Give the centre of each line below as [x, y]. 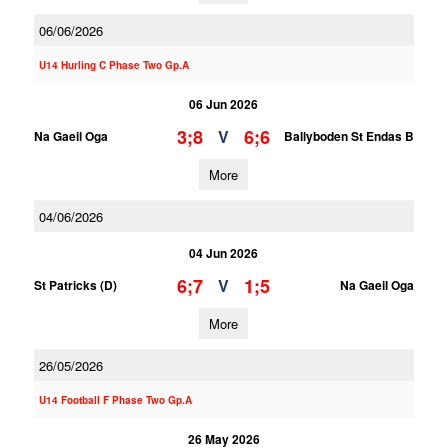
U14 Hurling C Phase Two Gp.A [113, 65]
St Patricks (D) [75, 285]
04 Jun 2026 [224, 253]
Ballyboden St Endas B [348, 136]
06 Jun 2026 [224, 104]
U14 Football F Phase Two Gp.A [115, 400]
